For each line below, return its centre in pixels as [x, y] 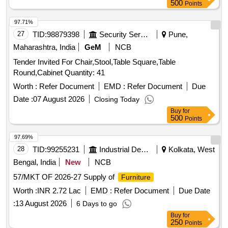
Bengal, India [35, 162]
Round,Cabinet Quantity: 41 [85, 73]
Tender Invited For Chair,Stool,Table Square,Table [94, 62]
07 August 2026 [59, 99]
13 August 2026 [41, 204]
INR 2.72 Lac [59, 191]
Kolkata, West [191, 150]
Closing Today [117, 99]
